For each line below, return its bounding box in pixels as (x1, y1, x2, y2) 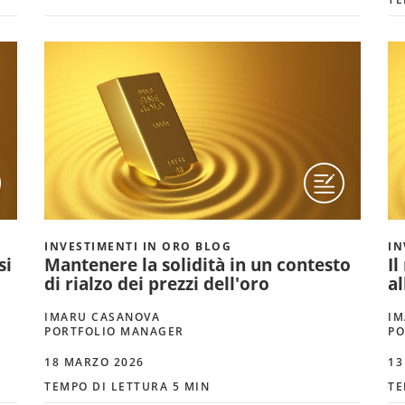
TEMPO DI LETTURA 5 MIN (44, 378, 210, 394)
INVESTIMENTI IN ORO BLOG (44, 238, 231, 254)
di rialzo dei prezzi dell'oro (44, 271, 269, 296)
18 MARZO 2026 (44, 353, 145, 370)
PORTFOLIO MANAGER (44, 323, 184, 339)
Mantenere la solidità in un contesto (44, 252, 351, 277)
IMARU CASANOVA (44, 308, 160, 325)
